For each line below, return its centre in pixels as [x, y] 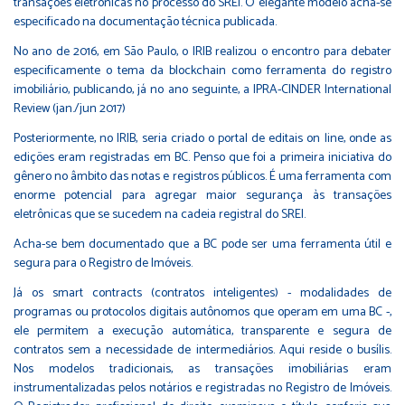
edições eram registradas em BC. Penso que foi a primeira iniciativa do [202, 157]
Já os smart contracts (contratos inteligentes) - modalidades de [202, 293]
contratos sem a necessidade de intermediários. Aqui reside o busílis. [202, 350]
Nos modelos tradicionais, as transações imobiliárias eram [202, 369]
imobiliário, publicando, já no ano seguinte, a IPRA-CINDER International [202, 89]
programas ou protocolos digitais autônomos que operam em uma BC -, [202, 312]
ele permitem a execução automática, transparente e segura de [202, 331]
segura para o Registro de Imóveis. [103, 263]
